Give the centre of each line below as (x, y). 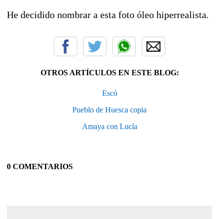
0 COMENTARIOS (40, 167)
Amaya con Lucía (109, 127)
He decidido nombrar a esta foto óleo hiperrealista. (108, 15)
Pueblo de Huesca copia (109, 110)
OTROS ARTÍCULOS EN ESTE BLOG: (109, 73)
